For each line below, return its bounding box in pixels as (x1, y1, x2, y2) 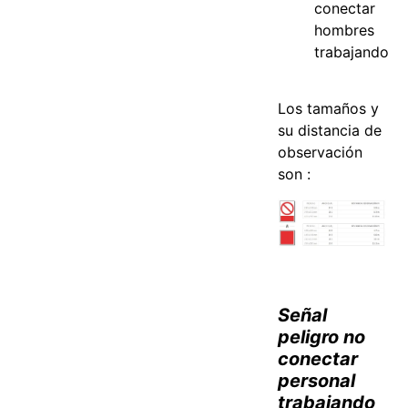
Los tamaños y (278, 99, 380, 118)
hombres (314, 20, 375, 39)
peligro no (278, 326, 366, 349)
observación (278, 143, 363, 162)
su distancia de (278, 121, 382, 140)
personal (278, 370, 356, 393)
